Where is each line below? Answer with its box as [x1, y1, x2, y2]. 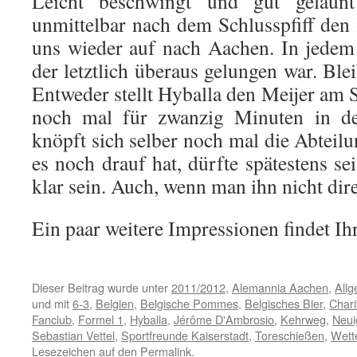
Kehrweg [280, 311, 326, 328]
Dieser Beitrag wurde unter [32, 279, 171, 296]
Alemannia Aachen [232, 279, 328, 296]
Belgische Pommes [140, 295, 238, 312]
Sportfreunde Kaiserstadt [121, 327, 249, 343]
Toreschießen [255, 327, 324, 343]
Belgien [96, 295, 134, 312]
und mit [32, 295, 73, 312]
